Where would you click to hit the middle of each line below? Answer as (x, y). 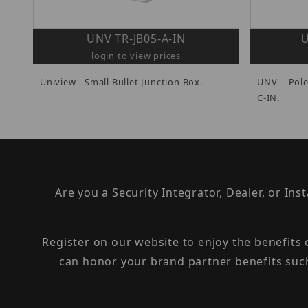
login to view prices (136, 55)
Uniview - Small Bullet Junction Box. (121, 81)
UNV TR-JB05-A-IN (136, 38)
